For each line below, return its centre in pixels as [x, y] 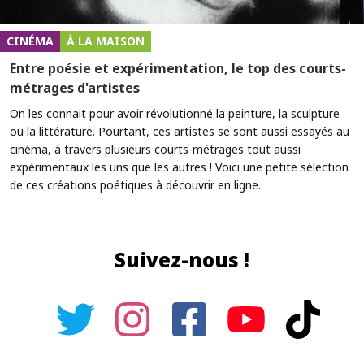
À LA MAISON [106, 41]
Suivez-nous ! [182, 259]
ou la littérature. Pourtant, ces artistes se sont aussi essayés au [180, 131]
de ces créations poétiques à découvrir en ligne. [135, 184]
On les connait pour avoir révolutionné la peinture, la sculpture [175, 113]
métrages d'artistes [75, 87]
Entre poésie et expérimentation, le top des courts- [178, 68]
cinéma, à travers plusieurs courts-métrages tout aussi [155, 149]
